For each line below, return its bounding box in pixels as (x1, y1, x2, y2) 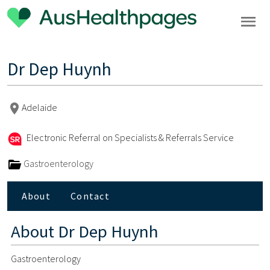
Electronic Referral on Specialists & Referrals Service (25, 131, 234, 143)
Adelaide (22, 101, 57, 113)
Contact (71, 190, 110, 202)
